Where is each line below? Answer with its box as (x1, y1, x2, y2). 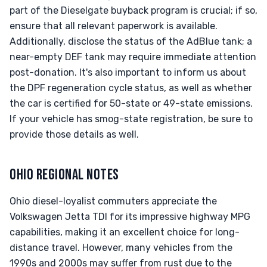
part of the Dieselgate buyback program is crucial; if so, (10, 5, 257, 16)
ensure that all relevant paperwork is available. (10, 20, 218, 32)
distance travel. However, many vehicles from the (10, 242, 232, 253)
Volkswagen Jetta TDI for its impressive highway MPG (10, 211, 250, 222)
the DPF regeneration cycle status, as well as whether (10, 82, 252, 94)
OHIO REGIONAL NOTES (10, 166, 119, 184)
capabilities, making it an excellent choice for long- (10, 226, 240, 238)
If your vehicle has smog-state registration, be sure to (10, 113, 253, 125)
